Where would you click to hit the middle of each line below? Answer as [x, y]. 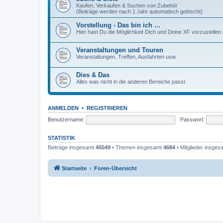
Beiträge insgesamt [72, 147]
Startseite [74, 168]
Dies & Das [93, 75]
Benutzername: [66, 119]
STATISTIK [61, 138]
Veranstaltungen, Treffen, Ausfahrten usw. [126, 57]
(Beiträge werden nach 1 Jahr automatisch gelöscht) [139, 11]
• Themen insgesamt [137, 147]
